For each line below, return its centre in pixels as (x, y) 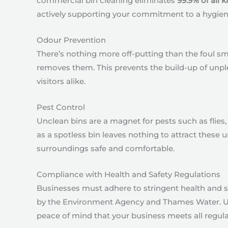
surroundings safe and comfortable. (106, 148)
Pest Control (61, 107)
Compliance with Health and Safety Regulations (129, 174)
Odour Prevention (71, 40)
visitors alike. (61, 81)
